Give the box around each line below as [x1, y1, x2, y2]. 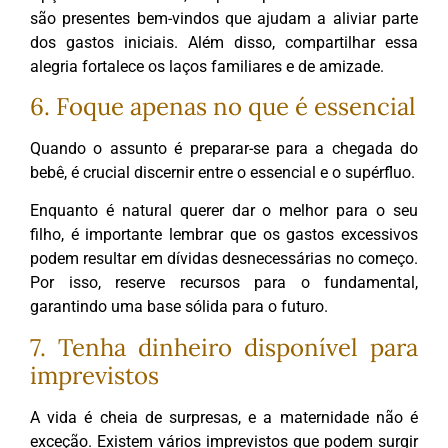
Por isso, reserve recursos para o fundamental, [30, 273, 418, 293]
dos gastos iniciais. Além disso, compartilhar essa [30, 32, 418, 52]
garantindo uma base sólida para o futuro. [30, 297, 328, 317]
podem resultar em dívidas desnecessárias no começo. [30, 249, 418, 269]
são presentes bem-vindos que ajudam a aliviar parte [30, 8, 418, 28]
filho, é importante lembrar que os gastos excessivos [30, 225, 418, 245]
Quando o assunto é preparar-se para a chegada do [30, 138, 418, 158]
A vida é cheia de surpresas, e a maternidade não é [30, 407, 418, 427]
